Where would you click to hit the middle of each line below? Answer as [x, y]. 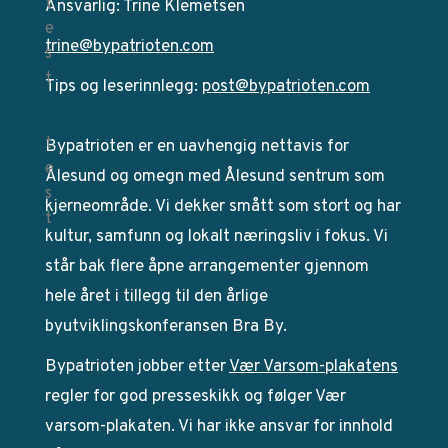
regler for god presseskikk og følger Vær [195, 396]
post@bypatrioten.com [286, 86]
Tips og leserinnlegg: [123, 86]
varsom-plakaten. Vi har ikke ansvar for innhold [219, 426]
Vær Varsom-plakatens [313, 366]
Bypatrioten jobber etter [137, 366]
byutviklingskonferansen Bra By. [166, 326]
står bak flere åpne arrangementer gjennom [207, 266]
